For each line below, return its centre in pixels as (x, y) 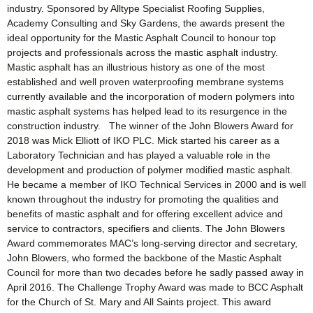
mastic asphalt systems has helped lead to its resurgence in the (147, 111)
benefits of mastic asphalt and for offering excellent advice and (145, 214)
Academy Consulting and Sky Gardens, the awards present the (146, 23)
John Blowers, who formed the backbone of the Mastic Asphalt (144, 258)
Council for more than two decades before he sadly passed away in (155, 273)
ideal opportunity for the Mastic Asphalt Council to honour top (141, 38)
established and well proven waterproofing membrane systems (145, 82)
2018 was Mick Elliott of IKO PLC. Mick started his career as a (143, 141)
